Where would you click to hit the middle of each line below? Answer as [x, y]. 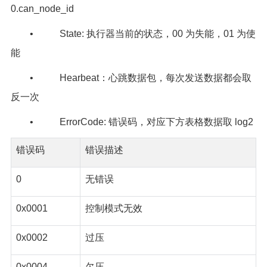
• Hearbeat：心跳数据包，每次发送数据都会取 [140, 77]
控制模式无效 [114, 208]
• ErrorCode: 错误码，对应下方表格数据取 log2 [141, 122]
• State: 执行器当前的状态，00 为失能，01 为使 [142, 33]
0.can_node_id [42, 8]
